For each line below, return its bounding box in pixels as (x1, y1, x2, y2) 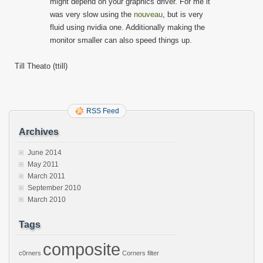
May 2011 (28, 160, 59, 168)
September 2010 (28, 183, 81, 192)
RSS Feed (86, 106, 119, 115)
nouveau (134, 9, 163, 19)
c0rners (19, 249, 41, 257)
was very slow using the (50, 9, 134, 19)
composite (43, 239, 120, 259)
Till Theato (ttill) (15, 61, 68, 70)
